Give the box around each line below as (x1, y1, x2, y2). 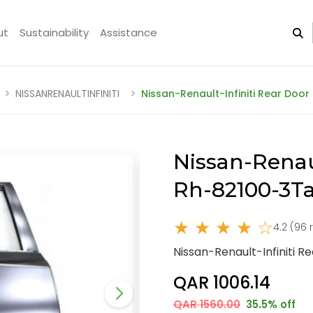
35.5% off (243, 296, 296, 312)
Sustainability (20, 25, 89, 41)
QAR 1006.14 (173, 270, 270, 294)
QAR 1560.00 (173, 296, 240, 312)
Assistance (100, 25, 157, 41)
